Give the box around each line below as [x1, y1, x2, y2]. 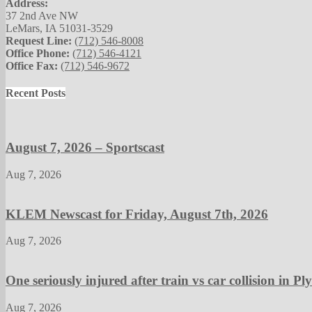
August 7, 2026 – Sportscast [6, 140, 164, 155]
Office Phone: [6, 47, 70, 59]
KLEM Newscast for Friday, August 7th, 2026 [6, 206, 268, 221]
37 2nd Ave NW [6, 9, 78, 22]
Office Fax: [6, 59, 58, 72]
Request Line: [6, 34, 72, 47]
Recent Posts [6, 87, 65, 100]
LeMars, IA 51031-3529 [6, 22, 113, 34]
